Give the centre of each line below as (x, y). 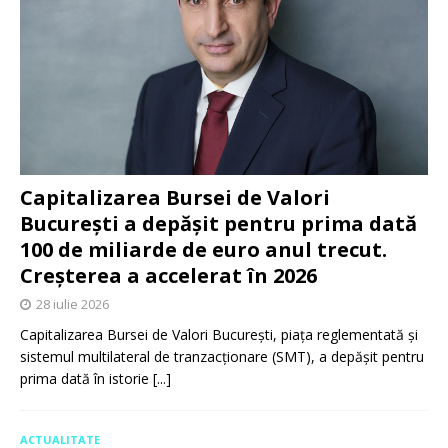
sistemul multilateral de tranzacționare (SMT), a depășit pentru (222, 357)
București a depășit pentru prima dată (218, 224)
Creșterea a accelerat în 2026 (168, 276)
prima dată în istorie (86, 379)
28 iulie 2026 (72, 304)
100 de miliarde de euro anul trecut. (203, 250)
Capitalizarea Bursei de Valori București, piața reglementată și (219, 335)
